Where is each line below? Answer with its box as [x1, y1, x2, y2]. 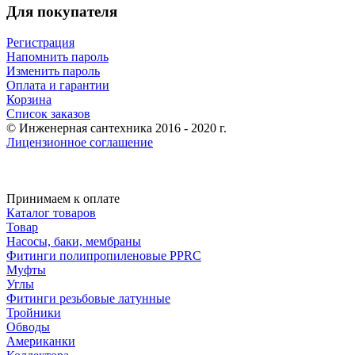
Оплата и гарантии [6, 78, 109, 92]
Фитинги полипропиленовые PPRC [6, 248, 201, 262]
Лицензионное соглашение [6, 135, 153, 149]
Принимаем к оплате [6, 191, 120, 205]
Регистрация [6, 35, 74, 49]
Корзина [6, 92, 52, 106]
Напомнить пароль [6, 49, 109, 63]
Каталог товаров [6, 205, 96, 219]
